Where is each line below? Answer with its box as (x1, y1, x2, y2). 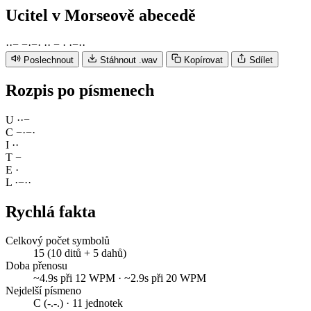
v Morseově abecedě (52, 6, 196, 24)
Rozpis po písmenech (6, 81, 154, 99)
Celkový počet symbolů (6, 235, 110, 247)
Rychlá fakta (6, 202, 96, 221)
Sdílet (249, 54, 273, 65)
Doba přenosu (6, 260, 67, 272)
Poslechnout (24, 54, 74, 65)
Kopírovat (184, 54, 223, 65)
